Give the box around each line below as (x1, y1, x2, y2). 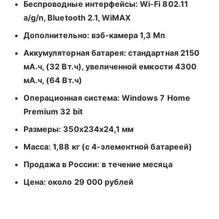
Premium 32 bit (23, 106, 83, 116)
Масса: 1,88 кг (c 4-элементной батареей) (23, 141, 192, 152)
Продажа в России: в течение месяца (23, 159, 173, 169)
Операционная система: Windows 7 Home (23, 92, 190, 103)
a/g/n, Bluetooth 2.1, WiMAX (23, 12, 131, 22)
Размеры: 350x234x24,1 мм (23, 124, 134, 134)
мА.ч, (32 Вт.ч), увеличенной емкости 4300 (23, 61, 197, 71)
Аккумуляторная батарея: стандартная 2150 (23, 47, 199, 58)
